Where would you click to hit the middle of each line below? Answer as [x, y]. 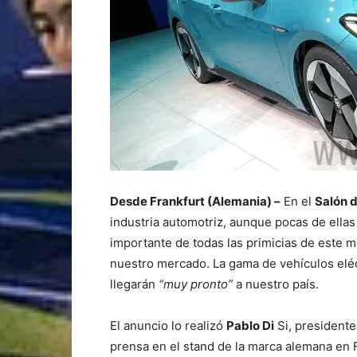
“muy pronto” [196, 284]
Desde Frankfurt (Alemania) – [195, 201]
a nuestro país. [276, 284]
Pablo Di [250, 325]
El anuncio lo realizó [168, 325]
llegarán [134, 284]
